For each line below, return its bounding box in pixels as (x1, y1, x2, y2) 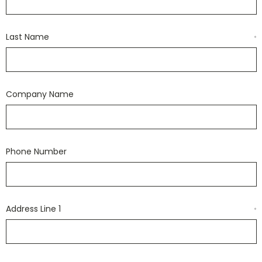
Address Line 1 (5, 203, 61, 215)
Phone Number (5, 146, 67, 157)
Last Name (5, 31, 49, 43)
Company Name (5, 88, 74, 100)
